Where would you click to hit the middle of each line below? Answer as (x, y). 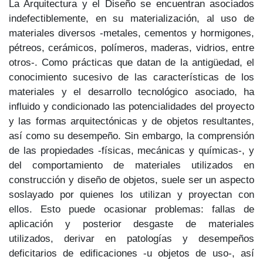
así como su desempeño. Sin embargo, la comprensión (131, 135)
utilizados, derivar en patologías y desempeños (131, 238)
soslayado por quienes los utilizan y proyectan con (131, 194)
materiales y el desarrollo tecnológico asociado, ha (131, 91)
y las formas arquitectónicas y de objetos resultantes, (131, 121)
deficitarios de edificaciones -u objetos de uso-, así (131, 253)
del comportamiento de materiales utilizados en (131, 165)
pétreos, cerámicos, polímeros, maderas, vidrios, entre (131, 47)
